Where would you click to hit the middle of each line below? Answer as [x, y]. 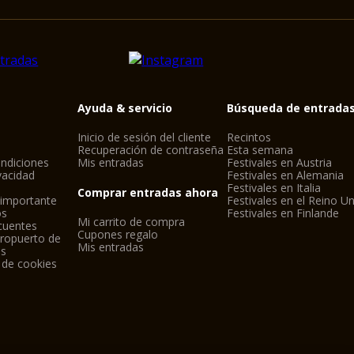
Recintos [249, 137]
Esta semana [260, 150]
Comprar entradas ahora [147, 192]
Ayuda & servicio [124, 108]
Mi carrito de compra [131, 222]
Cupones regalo [117, 234]
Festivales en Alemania [286, 175]
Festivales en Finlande [283, 213]
